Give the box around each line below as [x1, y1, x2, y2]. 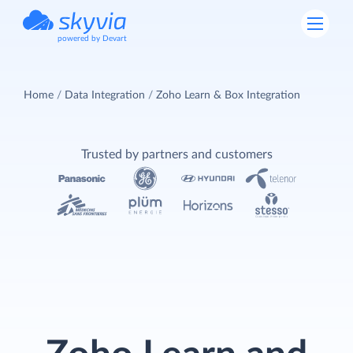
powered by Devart [58, 35, 127, 43]
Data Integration [65, 89, 145, 101]
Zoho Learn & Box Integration [156, 89, 300, 101]
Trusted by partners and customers [80, 147, 273, 161]
